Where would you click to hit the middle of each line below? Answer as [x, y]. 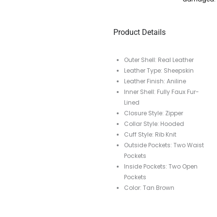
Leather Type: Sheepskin [159, 71]
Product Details [139, 32]
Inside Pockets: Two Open [161, 167]
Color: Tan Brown [149, 188]
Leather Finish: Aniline [155, 81]
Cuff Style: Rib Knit [150, 135]
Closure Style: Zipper [154, 113]
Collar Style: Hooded [154, 124]
